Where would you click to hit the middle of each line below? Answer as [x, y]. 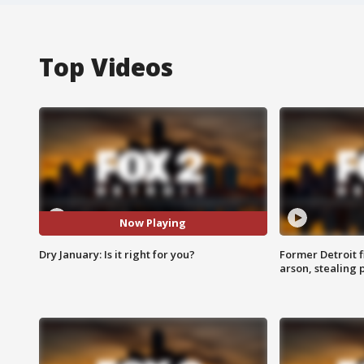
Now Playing [153, 223]
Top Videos [106, 67]
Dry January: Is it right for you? [117, 254]
